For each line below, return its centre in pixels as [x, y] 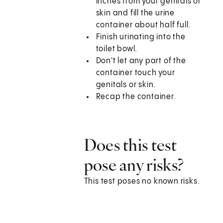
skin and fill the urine [135, 13]
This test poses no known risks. [142, 182]
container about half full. [143, 25]
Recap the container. [136, 97]
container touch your [135, 73]
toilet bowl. [117, 49]
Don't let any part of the [141, 61]
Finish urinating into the [141, 37]
